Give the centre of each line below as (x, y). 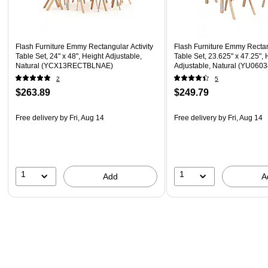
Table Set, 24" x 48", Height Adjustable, (79, 56)
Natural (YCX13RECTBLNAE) (64, 66)
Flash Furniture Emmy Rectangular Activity (84, 46)
